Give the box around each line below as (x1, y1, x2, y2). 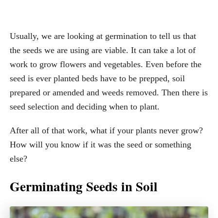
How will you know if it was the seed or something (10, 139, 191, 149)
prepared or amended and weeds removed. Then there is (10, 87, 208, 97)
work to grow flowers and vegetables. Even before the (10, 59, 201, 69)
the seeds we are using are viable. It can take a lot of (10, 45, 196, 55)
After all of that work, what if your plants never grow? (10, 125, 203, 135)
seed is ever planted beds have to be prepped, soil (10, 73, 185, 83)
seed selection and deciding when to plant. (10, 101, 160, 111)
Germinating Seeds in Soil (10, 176, 158, 196)
